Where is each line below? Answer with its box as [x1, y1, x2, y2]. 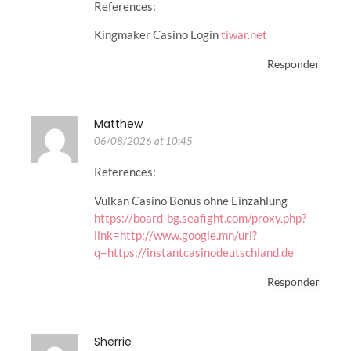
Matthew [94, 116, 143, 132]
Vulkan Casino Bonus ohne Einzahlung [94, 193, 288, 208]
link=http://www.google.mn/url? [94, 227, 257, 242]
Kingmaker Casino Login [94, 27, 221, 42]
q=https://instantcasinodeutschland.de [94, 244, 294, 259]
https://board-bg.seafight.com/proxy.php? [94, 210, 306, 225]
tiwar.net [221, 27, 267, 42]
